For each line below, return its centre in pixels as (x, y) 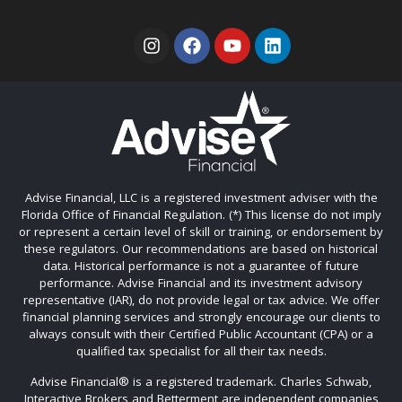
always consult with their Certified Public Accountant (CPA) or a (201, 334)
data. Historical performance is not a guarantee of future (201, 266)
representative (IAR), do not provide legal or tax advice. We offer (201, 300)
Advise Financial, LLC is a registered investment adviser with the (201, 198)
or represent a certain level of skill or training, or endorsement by (201, 232)
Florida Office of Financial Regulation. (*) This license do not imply (201, 215)
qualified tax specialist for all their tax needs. (201, 351)
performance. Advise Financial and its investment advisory (201, 283)
